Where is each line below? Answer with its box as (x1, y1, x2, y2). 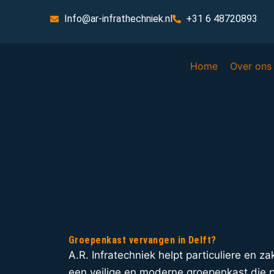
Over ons (230, 60, 272, 72)
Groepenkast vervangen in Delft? (68, 234, 217, 246)
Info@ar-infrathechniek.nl (64, 13, 172, 24)
